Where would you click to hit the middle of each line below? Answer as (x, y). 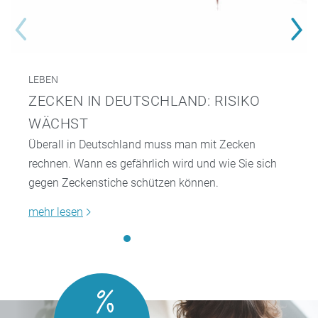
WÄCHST (58, 123)
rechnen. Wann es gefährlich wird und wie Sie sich (153, 163)
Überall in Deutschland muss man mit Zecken (142, 144)
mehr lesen (56, 212)
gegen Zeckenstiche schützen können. (124, 182)
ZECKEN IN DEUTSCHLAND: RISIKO (144, 100)
